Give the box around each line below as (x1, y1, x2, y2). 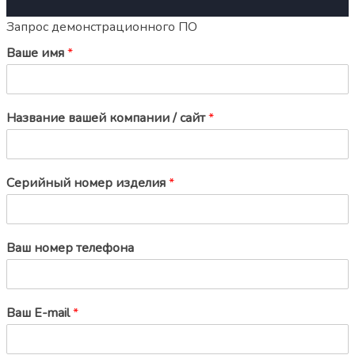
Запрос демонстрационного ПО (6, 17, 197, 36)
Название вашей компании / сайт (6, 109, 208, 127)
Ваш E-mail (6, 303, 73, 322)
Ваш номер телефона (6, 239, 134, 257)
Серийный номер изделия (6, 174, 169, 192)
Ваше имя (6, 44, 67, 62)
